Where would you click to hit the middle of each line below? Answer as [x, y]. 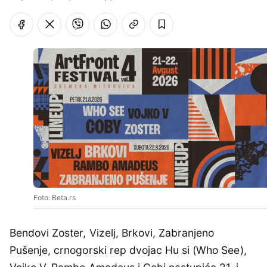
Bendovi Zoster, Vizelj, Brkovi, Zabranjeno [112, 233]
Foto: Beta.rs [55, 198]
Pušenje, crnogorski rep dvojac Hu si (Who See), [128, 250]
